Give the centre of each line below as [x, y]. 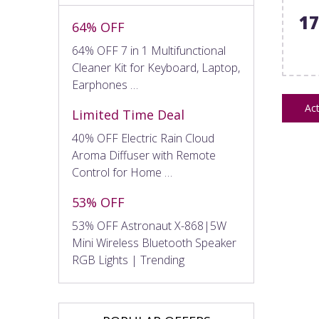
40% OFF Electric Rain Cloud [143, 138]
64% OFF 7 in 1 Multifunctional [149, 51]
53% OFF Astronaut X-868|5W [149, 226]
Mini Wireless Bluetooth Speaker [154, 243]
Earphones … [105, 85]
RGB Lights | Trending [128, 260]
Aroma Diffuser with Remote [144, 155]
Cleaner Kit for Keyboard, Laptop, [156, 68]
